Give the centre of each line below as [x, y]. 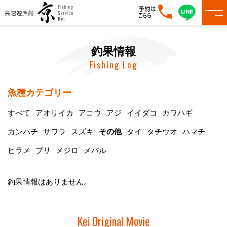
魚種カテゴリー [40, 93]
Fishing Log [113, 65]
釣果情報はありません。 [49, 182]
